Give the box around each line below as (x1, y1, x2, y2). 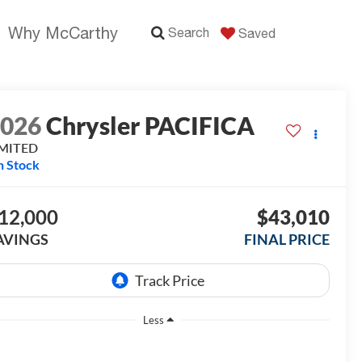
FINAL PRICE (243, 230, 330, 249)
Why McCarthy (8, 23, 118, 42)
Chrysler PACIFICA (46, 111, 255, 141)
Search (168, 25, 209, 40)
